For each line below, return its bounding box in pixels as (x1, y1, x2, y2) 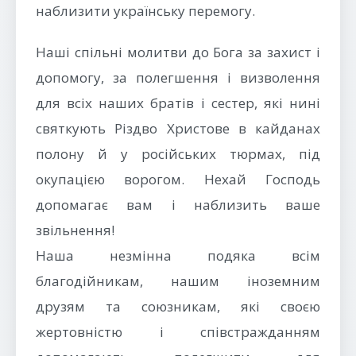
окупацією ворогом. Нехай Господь (36, 170, 320, 188)
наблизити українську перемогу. (36, 2, 255, 20)
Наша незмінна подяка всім (36, 246, 320, 265)
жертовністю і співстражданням (36, 323, 320, 341)
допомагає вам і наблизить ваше (36, 195, 320, 214)
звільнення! (36, 221, 114, 239)
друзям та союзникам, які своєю (36, 297, 320, 315)
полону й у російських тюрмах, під (36, 145, 320, 163)
